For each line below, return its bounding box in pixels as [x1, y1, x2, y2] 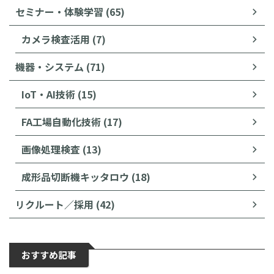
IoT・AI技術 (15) [21, 87, 97, 102]
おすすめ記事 [21, 248, 76, 262]
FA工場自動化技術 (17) [21, 114, 122, 130]
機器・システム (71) [15, 59, 105, 75]
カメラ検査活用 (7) [21, 32, 106, 47]
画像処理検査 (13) [21, 142, 102, 157]
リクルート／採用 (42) [15, 197, 115, 212]
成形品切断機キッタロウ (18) [21, 169, 150, 185]
